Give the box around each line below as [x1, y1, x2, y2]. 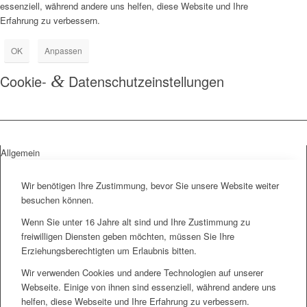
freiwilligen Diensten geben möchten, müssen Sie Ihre [21, 229, 234, 243]
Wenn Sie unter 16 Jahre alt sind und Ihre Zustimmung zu [21, 214, 250, 228]
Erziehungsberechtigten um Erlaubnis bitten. [21, 243, 197, 257]
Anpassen [45, 45, 82, 57]
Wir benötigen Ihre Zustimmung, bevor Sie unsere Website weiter [21, 178, 279, 192]
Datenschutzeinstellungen [64, 71, 224, 92]
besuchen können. [21, 193, 94, 206]
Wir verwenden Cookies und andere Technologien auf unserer [21, 265, 263, 279]
